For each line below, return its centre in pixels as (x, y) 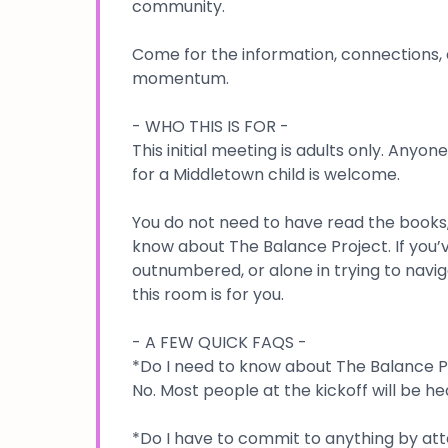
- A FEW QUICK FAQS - (219, 342)
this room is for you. (208, 294)
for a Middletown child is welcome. (266, 174)
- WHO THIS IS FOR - (210, 126)
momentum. (180, 78)
